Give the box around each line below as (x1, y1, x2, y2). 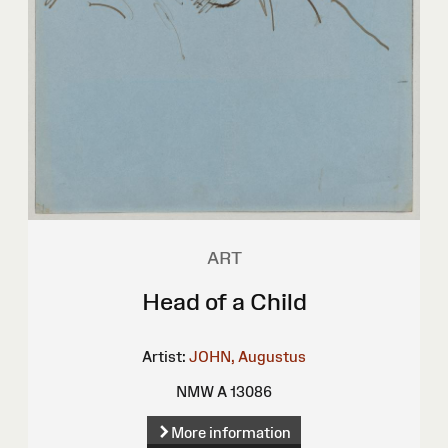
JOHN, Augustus (189, 348, 306, 366)
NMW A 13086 (176, 383, 272, 401)
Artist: (142, 348, 186, 366)
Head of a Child (141, 288, 307, 316)
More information (170, 423, 291, 441)
